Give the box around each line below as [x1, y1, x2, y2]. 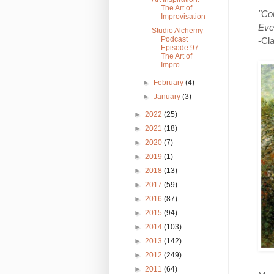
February [153, 78, 185, 87]
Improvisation [161, 12, 206, 21]
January [153, 92, 182, 101]
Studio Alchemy [152, 26, 204, 35]
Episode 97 [161, 43, 199, 52]
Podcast [161, 34, 188, 43]
